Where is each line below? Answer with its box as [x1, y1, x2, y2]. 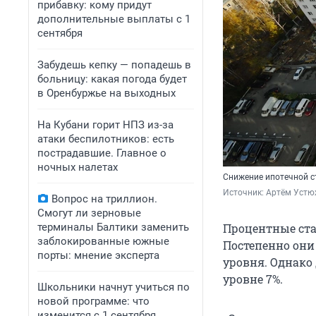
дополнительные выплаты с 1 [37, 13, 190, 25]
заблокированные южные [37, 235, 169, 248]
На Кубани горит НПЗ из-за [37, 119, 174, 131]
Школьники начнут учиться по [37, 281, 190, 293]
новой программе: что [37, 295, 150, 308]
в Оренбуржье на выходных [37, 87, 176, 99]
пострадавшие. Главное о [37, 147, 166, 159]
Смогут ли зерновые [37, 207, 141, 219]
